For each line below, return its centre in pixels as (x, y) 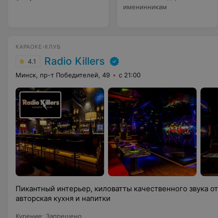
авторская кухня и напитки (63, 198)
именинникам (145, 7)
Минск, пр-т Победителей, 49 (63, 75)
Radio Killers (74, 61)
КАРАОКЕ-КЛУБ (38, 47)
